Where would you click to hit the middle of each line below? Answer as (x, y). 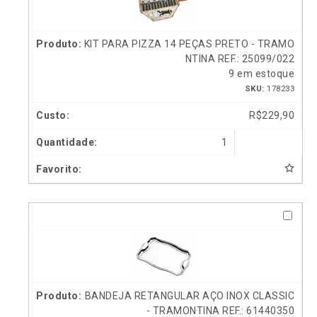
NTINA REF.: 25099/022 (240, 59)
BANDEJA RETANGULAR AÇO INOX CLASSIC (189, 296)
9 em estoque (261, 74)
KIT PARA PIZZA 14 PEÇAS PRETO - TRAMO (189, 44)
